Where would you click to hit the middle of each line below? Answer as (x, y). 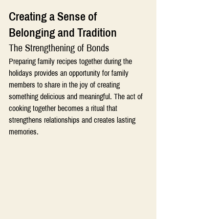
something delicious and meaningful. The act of (77, 96)
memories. (24, 131)
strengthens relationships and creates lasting (73, 120)
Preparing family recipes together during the (71, 61)
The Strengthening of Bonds (59, 48)
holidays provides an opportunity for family (70, 73)
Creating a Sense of (54, 16)
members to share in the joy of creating (65, 85)
